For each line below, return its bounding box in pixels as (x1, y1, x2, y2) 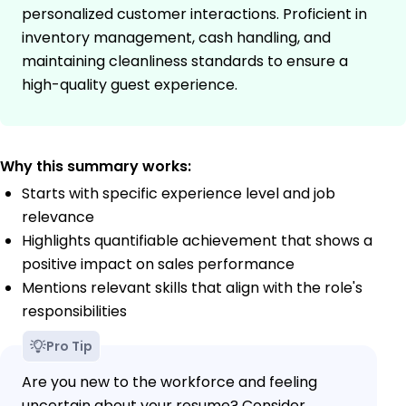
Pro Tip (46, 337, 92, 356)
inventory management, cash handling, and (22, 27, 331, 49)
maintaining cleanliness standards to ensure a (22, 51, 348, 72)
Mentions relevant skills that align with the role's (22, 277, 362, 299)
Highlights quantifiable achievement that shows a (22, 230, 372, 252)
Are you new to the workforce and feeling (22, 372, 317, 393)
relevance (22, 207, 94, 228)
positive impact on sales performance (22, 254, 295, 275)
